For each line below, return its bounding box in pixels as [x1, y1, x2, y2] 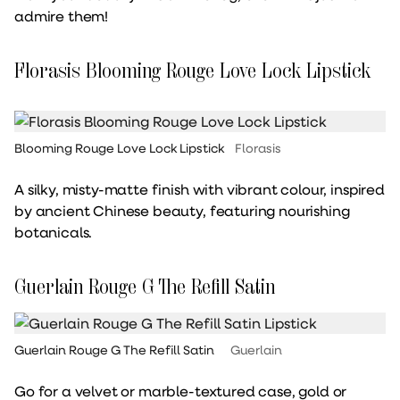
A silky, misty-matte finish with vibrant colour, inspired [14, 179, 385, 198]
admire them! [14, 5, 109, 25]
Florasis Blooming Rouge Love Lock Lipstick [14, 56, 371, 83]
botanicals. [14, 221, 93, 241]
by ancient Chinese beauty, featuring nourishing [14, 200, 350, 220]
